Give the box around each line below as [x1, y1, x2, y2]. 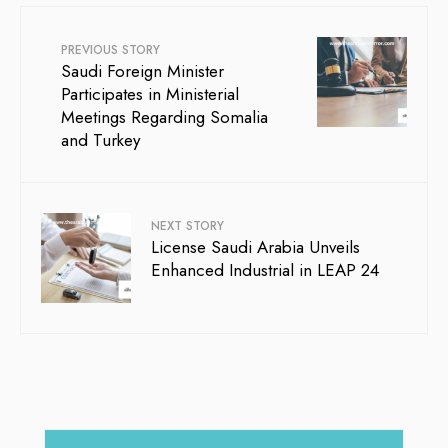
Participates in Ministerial [61, 81, 239, 106]
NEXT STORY [151, 216, 224, 235]
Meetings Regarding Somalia [61, 104, 268, 129]
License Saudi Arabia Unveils [151, 234, 360, 259]
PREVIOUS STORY [61, 40, 160, 59]
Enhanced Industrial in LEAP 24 [151, 257, 379, 282]
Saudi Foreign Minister [61, 58, 224, 83]
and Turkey [61, 127, 140, 152]
